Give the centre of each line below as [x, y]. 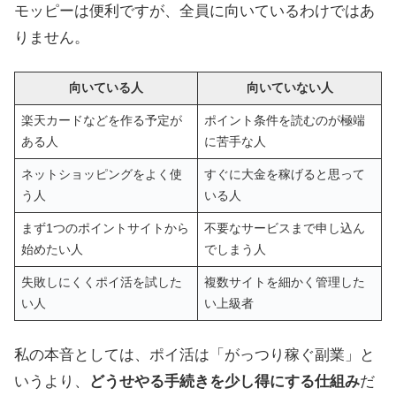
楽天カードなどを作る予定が [101, 121]
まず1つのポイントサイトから [105, 229]
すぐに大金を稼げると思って [284, 175]
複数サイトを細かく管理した [284, 283]
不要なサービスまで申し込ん [284, 229]
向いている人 [106, 88]
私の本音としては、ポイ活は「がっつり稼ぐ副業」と [194, 355]
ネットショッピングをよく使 [101, 175]
